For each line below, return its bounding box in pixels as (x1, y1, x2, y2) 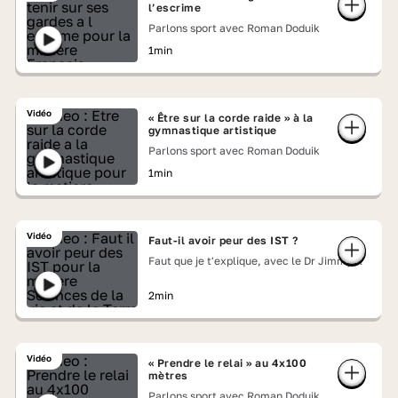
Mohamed (147, 268, 198, 282)
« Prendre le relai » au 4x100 (147, 356, 307, 370)
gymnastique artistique (147, 123, 277, 137)
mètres (147, 369, 188, 382)
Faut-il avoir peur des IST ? (147, 234, 298, 247)
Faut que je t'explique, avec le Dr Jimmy (147, 254, 353, 267)
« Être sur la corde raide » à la (147, 111, 314, 124)
